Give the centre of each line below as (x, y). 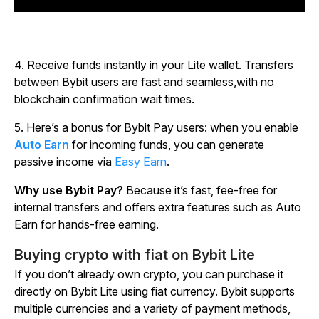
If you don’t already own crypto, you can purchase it (149, 274)
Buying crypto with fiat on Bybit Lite (135, 255)
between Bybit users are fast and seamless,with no (144, 82)
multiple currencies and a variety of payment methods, (152, 309)
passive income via (64, 162)
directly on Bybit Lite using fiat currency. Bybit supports (155, 292)
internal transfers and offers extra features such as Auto (158, 208)
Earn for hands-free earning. (87, 225)
